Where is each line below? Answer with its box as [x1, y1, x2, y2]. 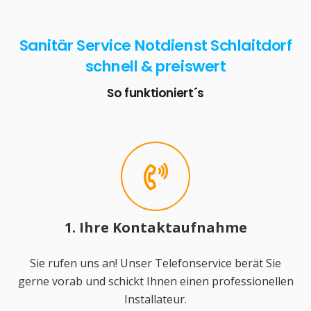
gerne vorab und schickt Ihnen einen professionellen [17, 274, 294, 289]
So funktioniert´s [106, 84, 205, 101]
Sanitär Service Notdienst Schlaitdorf [19, 34, 292, 56]
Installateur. [124, 292, 187, 308]
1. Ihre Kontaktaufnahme [64, 218, 247, 237]
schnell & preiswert [85, 55, 226, 77]
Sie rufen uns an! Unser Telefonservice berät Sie [30, 255, 281, 271]
